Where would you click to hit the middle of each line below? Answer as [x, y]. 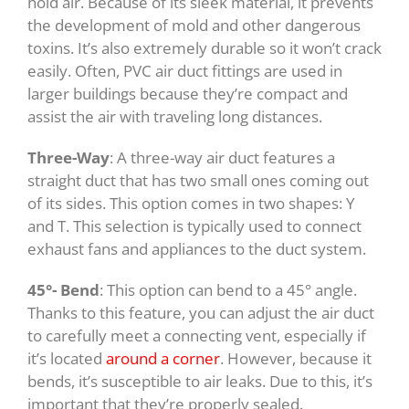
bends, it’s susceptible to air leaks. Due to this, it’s [200, 382]
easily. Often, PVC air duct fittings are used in [185, 71]
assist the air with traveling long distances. [175, 117]
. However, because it [296, 359]
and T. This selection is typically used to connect [194, 226]
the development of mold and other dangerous [194, 26]
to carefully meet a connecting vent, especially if [197, 336]
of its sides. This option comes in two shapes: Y [191, 204]
